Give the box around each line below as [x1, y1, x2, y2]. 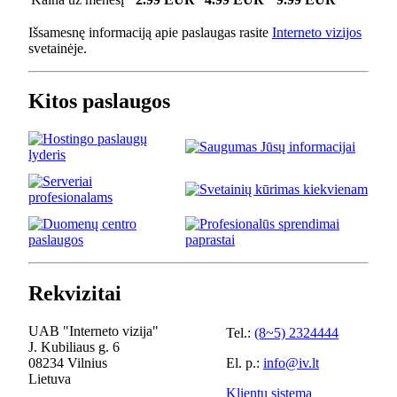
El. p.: [226, 355, 263, 371]
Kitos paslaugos [28, 90, 170, 113]
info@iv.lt [263, 355, 319, 371]
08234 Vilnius [28, 355, 107, 371]
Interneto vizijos [272, 24, 362, 40]
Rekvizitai [28, 282, 121, 306]
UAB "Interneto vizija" [28, 323, 159, 339]
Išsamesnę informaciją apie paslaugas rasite [28, 24, 272, 40]
